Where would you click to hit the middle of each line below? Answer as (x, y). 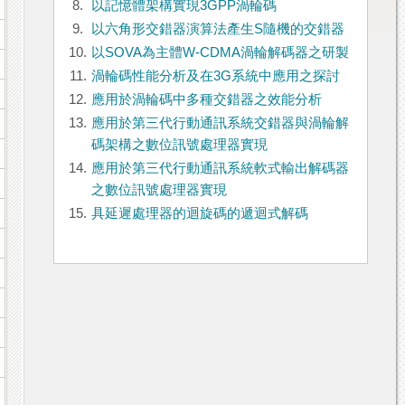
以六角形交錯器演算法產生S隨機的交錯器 (217, 29)
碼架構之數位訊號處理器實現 (179, 145)
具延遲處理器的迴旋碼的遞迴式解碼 (199, 214)
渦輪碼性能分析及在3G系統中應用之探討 (215, 76)
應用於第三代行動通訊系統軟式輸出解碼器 (220, 169)
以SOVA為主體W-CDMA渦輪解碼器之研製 (220, 53)
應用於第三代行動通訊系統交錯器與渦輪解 (220, 123)
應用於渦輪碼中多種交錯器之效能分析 (206, 100)
